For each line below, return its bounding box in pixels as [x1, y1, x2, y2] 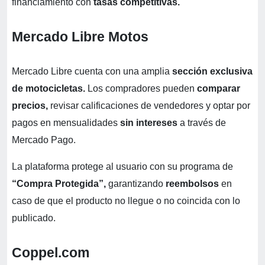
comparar [197, 83, 240, 94]
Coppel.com [12, 245, 89, 261]
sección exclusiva [170, 66, 253, 77]
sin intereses [120, 118, 180, 128]
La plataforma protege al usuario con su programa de [12, 161, 233, 172]
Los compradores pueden [88, 83, 197, 94]
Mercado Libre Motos [12, 29, 148, 45]
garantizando [106, 179, 166, 189]
